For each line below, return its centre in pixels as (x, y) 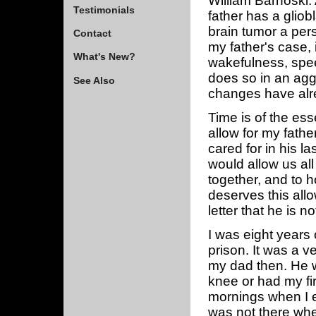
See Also (94, 80)
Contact (92, 33)
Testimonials (104, 10)
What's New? (104, 57)
